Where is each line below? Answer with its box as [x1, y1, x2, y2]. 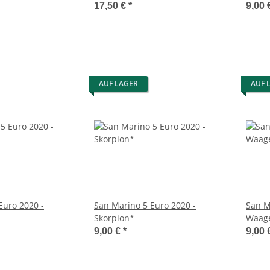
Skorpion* [94, 212, 134, 224]
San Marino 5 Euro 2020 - [94, 199, 196, 212]
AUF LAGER [99, 78, 138, 89]
